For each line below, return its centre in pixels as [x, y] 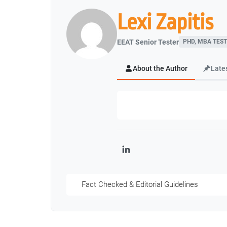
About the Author [160, 68]
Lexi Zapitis [165, 22]
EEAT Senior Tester [148, 42]
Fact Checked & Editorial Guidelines [140, 184]
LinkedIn [140, 155]
